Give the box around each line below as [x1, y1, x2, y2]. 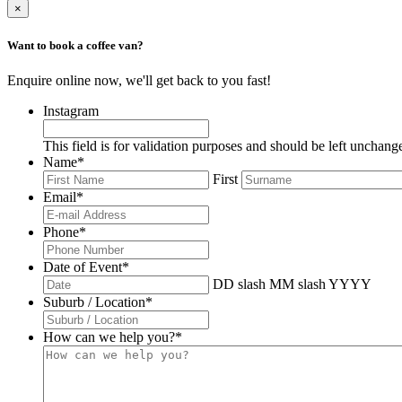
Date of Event [43, 258, 122, 275]
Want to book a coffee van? [7, 38, 144, 52]
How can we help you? [43, 328, 175, 345]
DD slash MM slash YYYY [213, 275, 371, 292]
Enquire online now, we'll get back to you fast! [7, 72, 271, 88]
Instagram [43, 102, 99, 118]
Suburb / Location [43, 293, 145, 310]
